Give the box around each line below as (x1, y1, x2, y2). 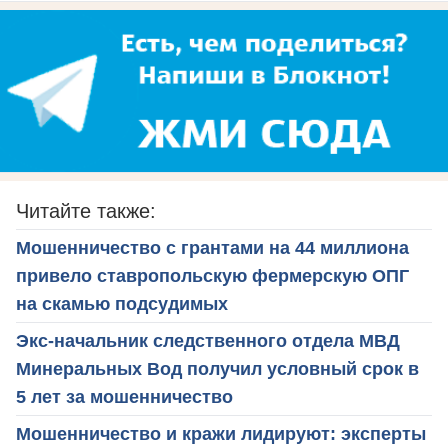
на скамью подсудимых (16, 294, 228, 315)
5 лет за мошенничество (16, 387, 233, 408)
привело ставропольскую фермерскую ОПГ (16, 266, 409, 287)
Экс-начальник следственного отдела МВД (16, 331, 400, 352)
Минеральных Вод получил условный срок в (16, 359, 419, 380)
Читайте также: (16, 200, 156, 223)
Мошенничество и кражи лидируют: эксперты (16, 424, 426, 445)
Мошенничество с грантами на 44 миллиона (16, 238, 409, 259)
